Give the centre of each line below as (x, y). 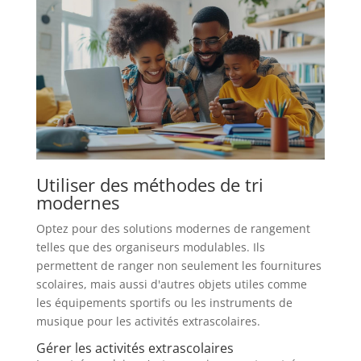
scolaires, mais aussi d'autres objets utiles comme (171, 284)
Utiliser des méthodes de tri (149, 184)
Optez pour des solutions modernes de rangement (173, 228)
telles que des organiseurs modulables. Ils (150, 247)
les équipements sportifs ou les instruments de (164, 302)
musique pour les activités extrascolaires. (148, 321)
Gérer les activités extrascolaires (135, 348)
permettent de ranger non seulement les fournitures (178, 265)
